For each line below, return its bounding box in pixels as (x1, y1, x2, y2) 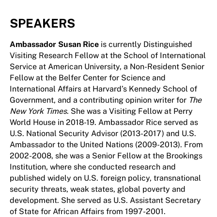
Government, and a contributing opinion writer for (10, 95, 188, 105)
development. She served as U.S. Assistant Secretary (10, 196, 201, 205)
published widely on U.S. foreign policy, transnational (10, 173, 201, 183)
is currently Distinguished (99, 40, 192, 49)
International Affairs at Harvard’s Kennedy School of (10, 84, 197, 93)
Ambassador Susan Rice (10, 40, 99, 49)
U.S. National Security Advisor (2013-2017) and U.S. (10, 129, 196, 138)
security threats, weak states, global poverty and (10, 185, 186, 194)
